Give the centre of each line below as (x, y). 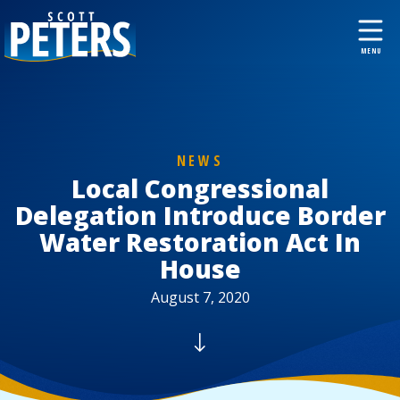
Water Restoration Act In (200, 242)
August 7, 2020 (200, 297)
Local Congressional (200, 188)
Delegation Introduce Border (200, 215)
